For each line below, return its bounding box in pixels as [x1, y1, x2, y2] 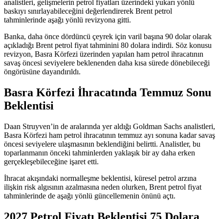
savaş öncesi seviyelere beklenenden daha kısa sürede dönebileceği [4, 59, 210, 67]
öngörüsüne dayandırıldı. [4, 67, 81, 76]
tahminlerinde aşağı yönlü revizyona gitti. [4, 16, 131, 24]
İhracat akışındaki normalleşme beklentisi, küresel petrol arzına [4, 174, 197, 182]
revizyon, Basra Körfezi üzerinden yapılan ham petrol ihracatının [4, 50, 203, 59]
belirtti [136, 139, 156, 148]
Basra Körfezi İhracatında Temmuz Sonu [4, 86, 211, 99]
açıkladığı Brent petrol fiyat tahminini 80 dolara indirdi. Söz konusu [4, 41, 212, 50]
